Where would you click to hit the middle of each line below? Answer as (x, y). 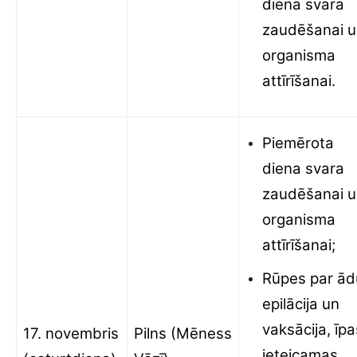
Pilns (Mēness (183, 333)
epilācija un (301, 304)
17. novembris (71, 333)
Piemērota (298, 143)
